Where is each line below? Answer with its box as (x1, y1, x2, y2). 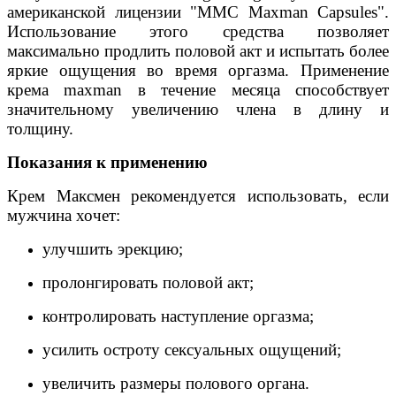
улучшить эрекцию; (42, 240, 183, 258)
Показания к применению (7, 153, 208, 171)
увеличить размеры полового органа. (42, 374, 309, 392)
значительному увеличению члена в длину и (7, 100, 389, 118)
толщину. (7, 119, 73, 138)
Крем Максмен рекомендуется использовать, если (7, 187, 389, 205)
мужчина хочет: (7, 206, 120, 225)
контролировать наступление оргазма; (42, 307, 314, 325)
